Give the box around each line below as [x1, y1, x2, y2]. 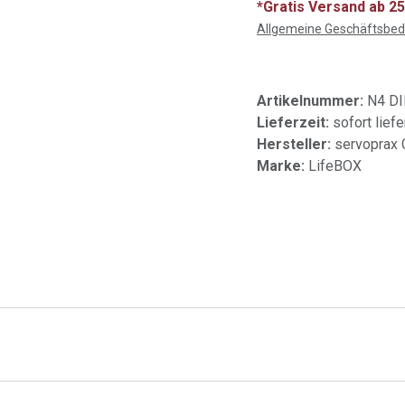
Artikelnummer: [257, 92, 367, 109]
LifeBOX [308, 157, 362, 174]
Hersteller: [257, 136, 334, 153]
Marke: [257, 157, 308, 174]
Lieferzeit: [257, 114, 333, 131]
